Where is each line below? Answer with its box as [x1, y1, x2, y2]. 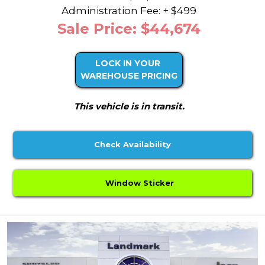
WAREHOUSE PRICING [80, 70, 177, 82]
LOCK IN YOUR [95, 58, 160, 69]
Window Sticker [101, 178, 174, 188]
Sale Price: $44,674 [57, 20, 201, 38]
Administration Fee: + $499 [62, 5, 196, 17]
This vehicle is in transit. [73, 101, 185, 112]
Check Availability [94, 140, 171, 150]
